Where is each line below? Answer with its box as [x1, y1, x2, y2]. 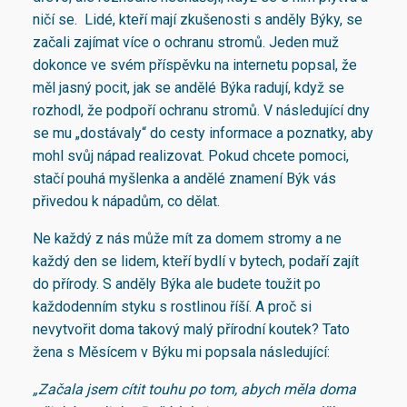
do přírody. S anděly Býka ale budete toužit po [33, 274, 321, 293]
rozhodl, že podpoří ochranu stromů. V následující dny [33, 101, 370, 119]
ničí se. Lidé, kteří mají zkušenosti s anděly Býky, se [33, 10, 362, 28]
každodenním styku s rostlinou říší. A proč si [33, 297, 312, 315]
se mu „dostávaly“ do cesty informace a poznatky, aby [33, 124, 373, 142]
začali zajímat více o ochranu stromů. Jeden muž [33, 33, 339, 51]
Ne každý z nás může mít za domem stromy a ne [33, 229, 342, 247]
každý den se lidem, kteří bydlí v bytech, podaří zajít [33, 252, 359, 270]
